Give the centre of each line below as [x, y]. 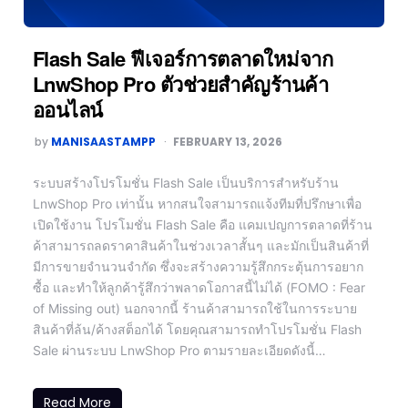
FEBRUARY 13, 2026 [227, 141]
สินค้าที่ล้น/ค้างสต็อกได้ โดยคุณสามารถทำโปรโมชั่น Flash [197, 329]
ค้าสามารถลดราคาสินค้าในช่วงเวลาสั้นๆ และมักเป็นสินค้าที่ [200, 245]
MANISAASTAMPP [103, 141]
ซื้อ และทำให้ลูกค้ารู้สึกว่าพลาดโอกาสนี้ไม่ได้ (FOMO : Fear [199, 287]
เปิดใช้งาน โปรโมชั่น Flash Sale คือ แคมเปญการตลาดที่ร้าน [202, 224]
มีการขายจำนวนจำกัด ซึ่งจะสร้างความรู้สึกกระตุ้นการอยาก [198, 266]
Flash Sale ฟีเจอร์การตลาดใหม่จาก [183, 58]
